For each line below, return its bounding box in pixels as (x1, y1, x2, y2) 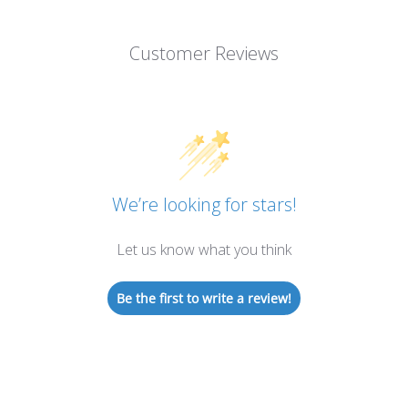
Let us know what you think (117, 240, 291, 260)
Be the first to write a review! (117, 290, 291, 307)
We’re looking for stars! (111, 192, 297, 217)
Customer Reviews (129, 41, 279, 66)
